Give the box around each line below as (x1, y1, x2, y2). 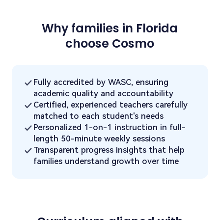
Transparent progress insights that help (33, 145, 185, 155)
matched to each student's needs (33, 111, 164, 121)
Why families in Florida (42, 20, 178, 36)
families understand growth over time (33, 156, 179, 166)
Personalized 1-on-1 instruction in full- (33, 122, 186, 133)
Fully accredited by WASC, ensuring (33, 77, 169, 87)
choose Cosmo (65, 35, 155, 52)
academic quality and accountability (33, 88, 174, 99)
